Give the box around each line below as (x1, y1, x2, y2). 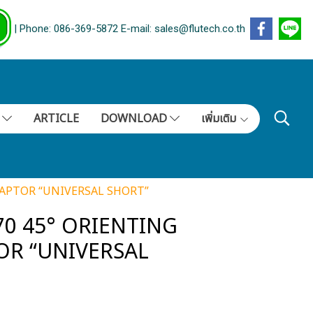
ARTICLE (33, 110, 79, 127)
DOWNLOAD (100, 110, 170, 127)
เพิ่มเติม (201, 110, 239, 127)
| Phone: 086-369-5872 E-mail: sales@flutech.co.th (11, 22, 245, 36)
